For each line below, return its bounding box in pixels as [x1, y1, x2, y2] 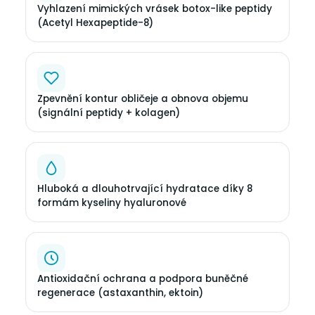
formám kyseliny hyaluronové [37, 195, 186, 210]
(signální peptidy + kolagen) [37, 105, 180, 120]
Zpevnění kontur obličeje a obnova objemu [37, 91, 248, 105]
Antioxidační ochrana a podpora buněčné [37, 271, 248, 285]
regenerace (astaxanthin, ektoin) [37, 285, 203, 300]
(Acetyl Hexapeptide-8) [37, 15, 153, 30]
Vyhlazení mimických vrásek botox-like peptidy [37, 1, 272, 15]
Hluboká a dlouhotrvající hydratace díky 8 [37, 181, 252, 195]
